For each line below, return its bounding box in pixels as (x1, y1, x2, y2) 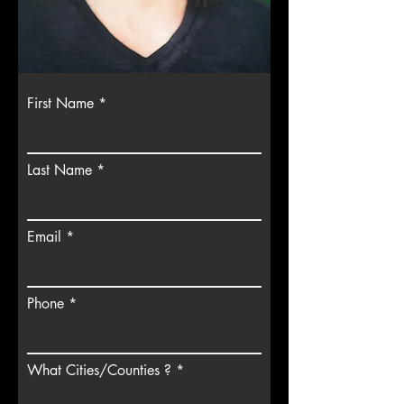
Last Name (27, 161, 92, 179)
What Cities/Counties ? (27, 361, 171, 380)
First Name (27, 94, 94, 113)
